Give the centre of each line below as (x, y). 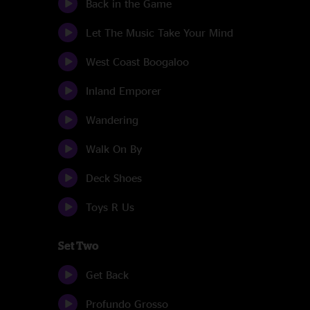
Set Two (78, 246)
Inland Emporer (124, 91)
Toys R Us (110, 207)
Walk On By (114, 149)
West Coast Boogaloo (137, 62)
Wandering (112, 120)
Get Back (107, 275)
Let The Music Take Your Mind (159, 33)
